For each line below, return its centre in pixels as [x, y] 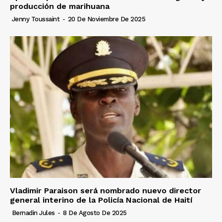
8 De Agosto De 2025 [95, 213]
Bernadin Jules [33, 213]
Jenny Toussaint [35, 19]
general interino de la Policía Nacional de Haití [101, 200]
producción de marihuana [60, 6]
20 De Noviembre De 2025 [106, 19]
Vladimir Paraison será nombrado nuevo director [106, 190]
